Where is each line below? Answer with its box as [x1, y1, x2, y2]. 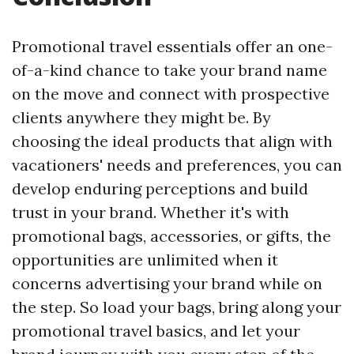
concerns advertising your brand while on [12, 273, 322, 294]
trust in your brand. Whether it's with [12, 202, 289, 223]
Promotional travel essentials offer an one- [12, 36, 333, 57]
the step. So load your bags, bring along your [12, 297, 341, 318]
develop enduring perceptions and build [12, 179, 308, 199]
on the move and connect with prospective [12, 84, 330, 104]
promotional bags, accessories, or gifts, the [12, 226, 331, 247]
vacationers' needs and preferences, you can [12, 155, 342, 175]
